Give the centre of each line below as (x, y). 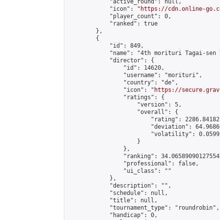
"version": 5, (125, 105)
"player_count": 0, (120, 16)
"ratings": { (116, 97)
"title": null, (113, 200)
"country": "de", (123, 82)
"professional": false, (134, 164)
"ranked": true (113, 24)
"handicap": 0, (113, 215)
